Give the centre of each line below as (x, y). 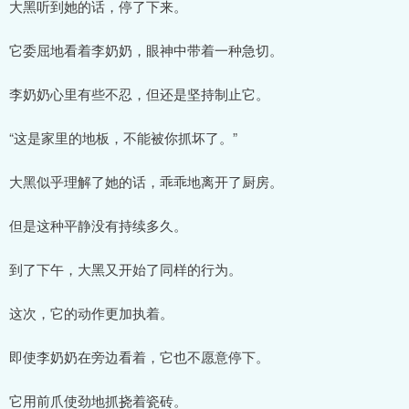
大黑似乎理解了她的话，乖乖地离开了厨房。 (146, 181)
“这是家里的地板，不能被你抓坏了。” (123, 137)
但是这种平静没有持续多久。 (98, 225)
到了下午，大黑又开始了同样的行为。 (126, 268)
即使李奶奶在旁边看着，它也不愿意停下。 (139, 356)
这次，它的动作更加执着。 (91, 312)
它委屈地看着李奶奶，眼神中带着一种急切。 (146, 49)
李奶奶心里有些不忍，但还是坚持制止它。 (139, 93)
